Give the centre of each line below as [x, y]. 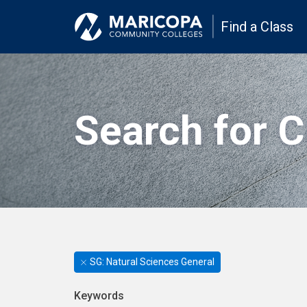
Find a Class [257, 27]
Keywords [99, 296]
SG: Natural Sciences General [152, 262]
